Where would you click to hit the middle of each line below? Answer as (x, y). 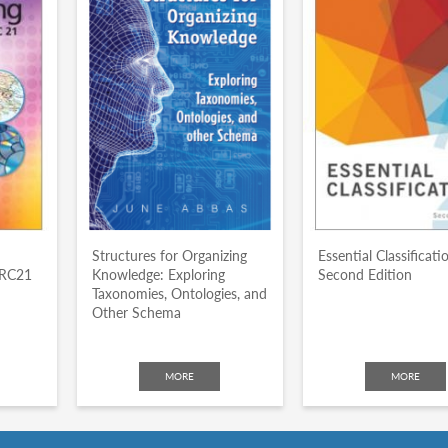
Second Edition (364, 274)
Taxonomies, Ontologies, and (179, 293)
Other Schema (136, 312)
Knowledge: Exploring (158, 274)
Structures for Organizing (169, 255)
